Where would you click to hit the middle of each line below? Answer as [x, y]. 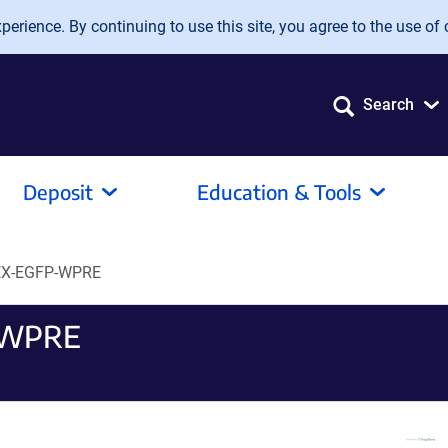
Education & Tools [279, 191]
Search [388, 104]
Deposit [58, 191]
